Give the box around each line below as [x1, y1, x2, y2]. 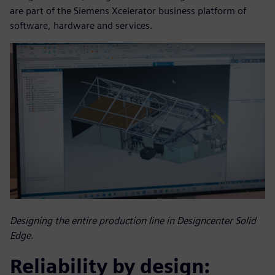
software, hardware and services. [10, 20, 153, 32]
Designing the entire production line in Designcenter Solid [10, 214, 256, 227]
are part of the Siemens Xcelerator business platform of [10, 5, 246, 17]
